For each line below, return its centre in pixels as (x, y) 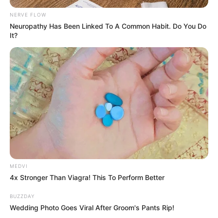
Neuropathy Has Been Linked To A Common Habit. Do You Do (108, 26)
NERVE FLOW (28, 14)
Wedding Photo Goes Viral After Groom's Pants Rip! (92, 207)
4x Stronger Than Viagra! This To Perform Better (87, 177)
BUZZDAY (22, 196)
